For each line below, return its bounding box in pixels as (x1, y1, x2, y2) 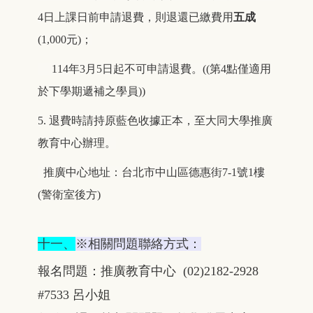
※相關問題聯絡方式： (75, 237, 201, 252)
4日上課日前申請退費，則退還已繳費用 (38, 11, 233, 24)
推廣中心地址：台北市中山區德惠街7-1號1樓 (38, 166, 265, 179)
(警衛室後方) (38, 189, 101, 201)
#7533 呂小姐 (38, 288, 110, 303)
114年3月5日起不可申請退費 (38, 63, 191, 75)
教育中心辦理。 (38, 137, 116, 150)
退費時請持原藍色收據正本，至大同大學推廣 (49, 115, 272, 127)
